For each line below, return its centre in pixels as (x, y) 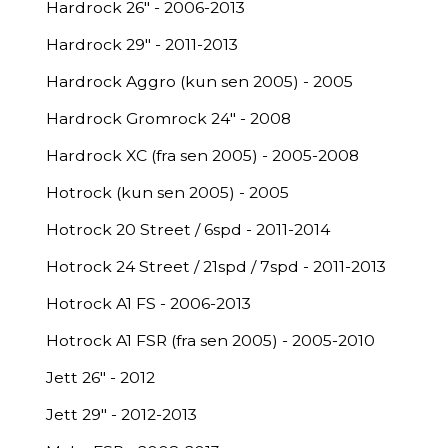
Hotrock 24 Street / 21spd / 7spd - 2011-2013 (216, 266)
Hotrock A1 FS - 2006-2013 (148, 303)
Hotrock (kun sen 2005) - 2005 (167, 192)
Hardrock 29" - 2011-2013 (142, 44)
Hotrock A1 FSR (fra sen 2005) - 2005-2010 (210, 340)
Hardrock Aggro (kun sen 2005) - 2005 (199, 81)
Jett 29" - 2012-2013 (121, 414)
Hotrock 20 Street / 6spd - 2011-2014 (188, 229)
